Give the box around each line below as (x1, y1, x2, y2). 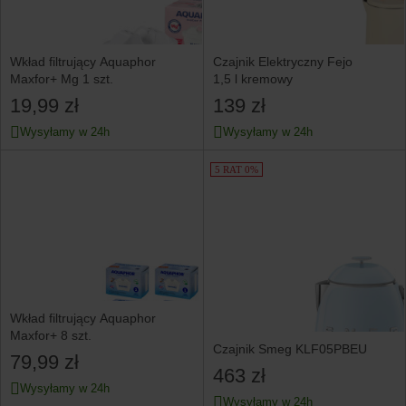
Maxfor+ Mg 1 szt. (10, 72, 113, 87)
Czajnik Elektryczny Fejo (212, 54, 353, 70)
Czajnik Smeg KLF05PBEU (212, 341, 367, 356)
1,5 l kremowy (212, 72, 293, 87)
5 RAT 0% (215, 163, 258, 175)
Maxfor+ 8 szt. (10, 328, 92, 343)
